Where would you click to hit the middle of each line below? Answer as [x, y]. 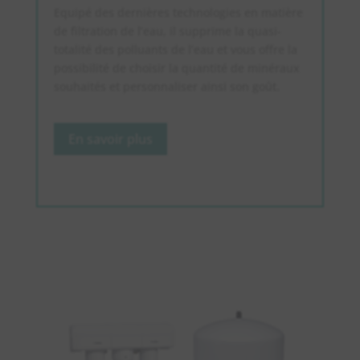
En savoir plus [110, 139]
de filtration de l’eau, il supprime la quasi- [167, 31]
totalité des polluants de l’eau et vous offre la [175, 49]
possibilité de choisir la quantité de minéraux [176, 67]
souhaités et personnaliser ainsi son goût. [166, 86]
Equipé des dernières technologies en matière [178, 12]
